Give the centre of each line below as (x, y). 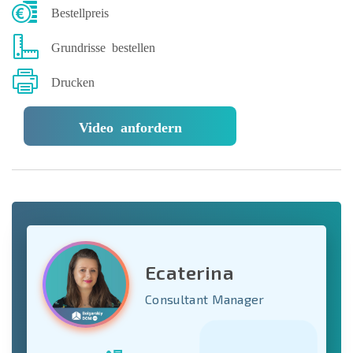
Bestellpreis (80, 11)
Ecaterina (190, 273)
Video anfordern (130, 126)
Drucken (73, 81)
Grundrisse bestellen (103, 46)
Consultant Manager (205, 299)
